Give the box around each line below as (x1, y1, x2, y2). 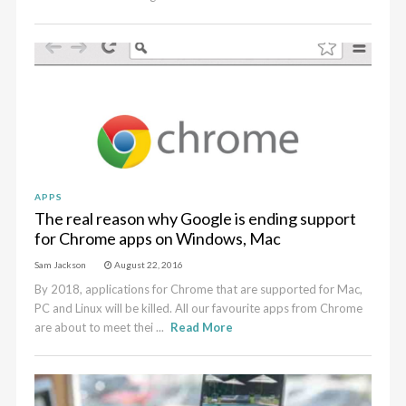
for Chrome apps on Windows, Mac (34, 228, 281, 248)
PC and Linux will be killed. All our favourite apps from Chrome (34, 301, 362, 315)
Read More (170, 320, 234, 334)
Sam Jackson (34, 259, 86, 270)
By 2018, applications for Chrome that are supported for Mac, (34, 282, 362, 296)
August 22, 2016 (113, 259, 183, 270)
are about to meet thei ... (34, 320, 167, 334)
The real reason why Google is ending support (34, 208, 356, 228)
